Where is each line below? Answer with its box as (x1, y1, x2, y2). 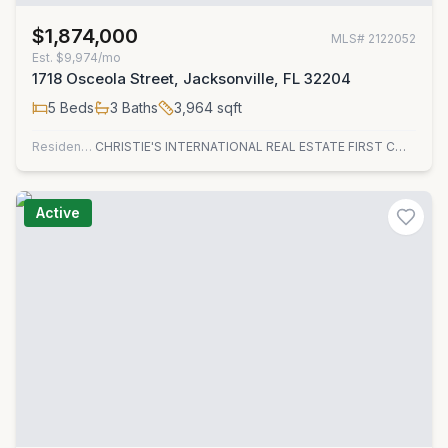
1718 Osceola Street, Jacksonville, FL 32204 (32, 69, 351, 88)
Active (36, 204, 80, 221)
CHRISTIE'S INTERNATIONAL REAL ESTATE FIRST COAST (395, 139, 407, 154)
